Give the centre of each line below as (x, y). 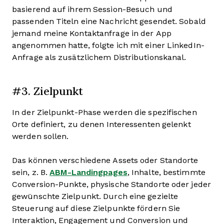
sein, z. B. (31, 172)
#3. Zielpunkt (47, 90)
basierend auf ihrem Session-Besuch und (92, 9)
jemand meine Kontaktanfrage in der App (92, 33)
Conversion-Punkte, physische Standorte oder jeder (111, 184)
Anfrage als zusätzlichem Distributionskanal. (99, 57)
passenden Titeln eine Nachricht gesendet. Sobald (109, 21)
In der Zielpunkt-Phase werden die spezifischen (104, 112)
